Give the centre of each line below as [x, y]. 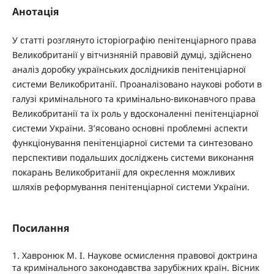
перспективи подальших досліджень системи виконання [133, 158]
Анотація [35, 12]
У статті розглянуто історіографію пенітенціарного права [134, 40]
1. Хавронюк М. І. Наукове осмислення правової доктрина [135, 256]
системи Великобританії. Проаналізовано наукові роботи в [137, 84]
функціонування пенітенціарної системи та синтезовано [132, 143]
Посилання [40, 228]
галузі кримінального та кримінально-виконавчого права [134, 99]
